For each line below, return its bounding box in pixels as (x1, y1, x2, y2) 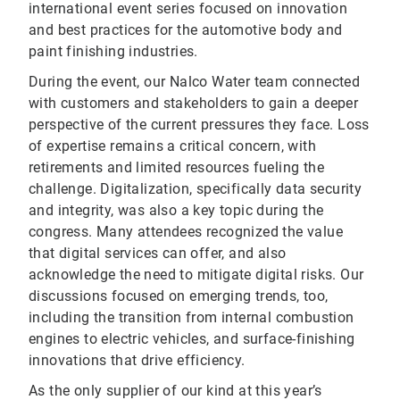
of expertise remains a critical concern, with (29, 137, 316, 155)
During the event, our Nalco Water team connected (29, 73, 361, 91)
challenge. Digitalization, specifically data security (29, 180, 362, 198)
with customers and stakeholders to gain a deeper (29, 95, 359, 112)
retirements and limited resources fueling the (29, 159, 324, 177)
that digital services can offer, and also (29, 245, 287, 262)
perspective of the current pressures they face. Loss (29, 116, 370, 134)
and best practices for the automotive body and (29, 21, 343, 39)
